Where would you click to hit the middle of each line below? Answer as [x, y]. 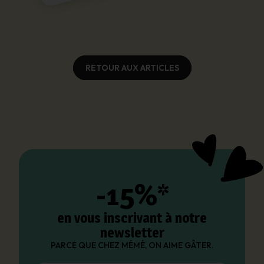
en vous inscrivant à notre [132, 218]
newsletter [132, 232]
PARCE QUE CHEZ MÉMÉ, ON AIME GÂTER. [132, 245]
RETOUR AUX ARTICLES [132, 67]
